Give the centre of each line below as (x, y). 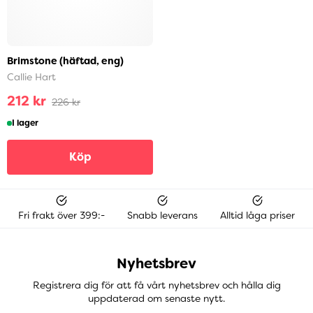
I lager (26, 123)
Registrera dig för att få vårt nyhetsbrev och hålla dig (156, 285)
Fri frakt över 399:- (61, 215)
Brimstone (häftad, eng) (65, 61)
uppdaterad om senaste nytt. (156, 298)
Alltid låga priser (257, 215)
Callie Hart (31, 77)
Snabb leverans (162, 215)
